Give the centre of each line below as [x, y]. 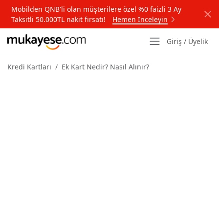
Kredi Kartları [29, 67]
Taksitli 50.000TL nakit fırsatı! [59, 19]
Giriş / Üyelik [187, 41]
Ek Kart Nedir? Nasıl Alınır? [105, 67]
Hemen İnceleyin [140, 19]
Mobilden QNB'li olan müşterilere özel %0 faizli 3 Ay [96, 9]
